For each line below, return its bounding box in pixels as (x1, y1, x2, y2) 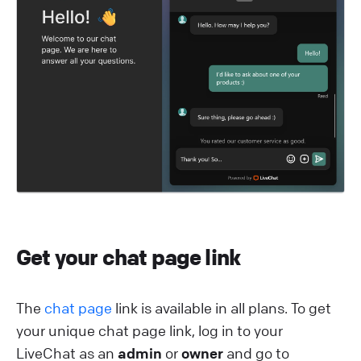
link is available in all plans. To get (112, 299, 331, 317)
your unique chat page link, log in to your (16, 322, 283, 340)
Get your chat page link (16, 244, 241, 272)
